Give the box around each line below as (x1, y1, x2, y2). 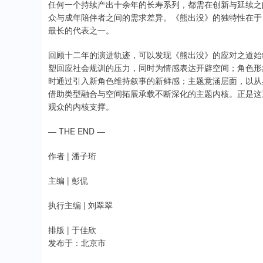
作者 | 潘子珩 (48, 150, 96, 162)
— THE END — (48, 125, 105, 137)
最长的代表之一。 (48, 24, 114, 36)
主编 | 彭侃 (48, 174, 88, 187)
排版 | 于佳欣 (48, 224, 96, 236)
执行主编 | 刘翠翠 (48, 199, 113, 211)
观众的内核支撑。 (48, 100, 114, 113)
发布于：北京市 (48, 237, 106, 249)
